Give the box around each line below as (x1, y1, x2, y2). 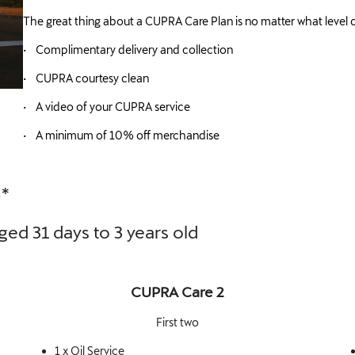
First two (156, 315, 199, 329)
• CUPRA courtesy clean (23, 71, 149, 85)
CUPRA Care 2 (131, 282, 224, 300)
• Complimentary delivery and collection (23, 42, 233, 56)
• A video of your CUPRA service (23, 99, 190, 113)
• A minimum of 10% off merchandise (23, 128, 219, 142)
